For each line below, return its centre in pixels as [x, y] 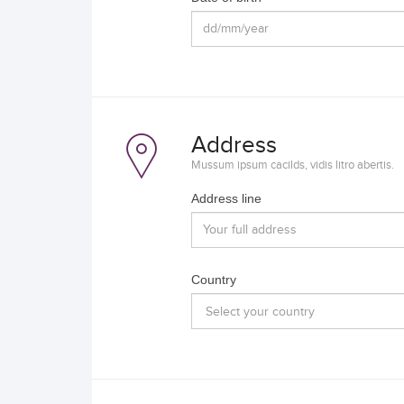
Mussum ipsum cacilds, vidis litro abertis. [293, 165]
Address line [226, 198]
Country [214, 280]
